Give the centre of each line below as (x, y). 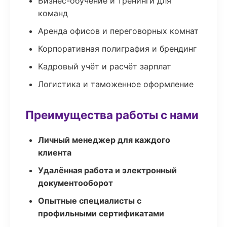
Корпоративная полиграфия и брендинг (117, 49)
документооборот (75, 183)
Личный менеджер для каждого (104, 140)
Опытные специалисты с (90, 201)
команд (53, 13)
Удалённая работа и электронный (107, 170)
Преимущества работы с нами (112, 115)
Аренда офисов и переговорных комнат (118, 31)
